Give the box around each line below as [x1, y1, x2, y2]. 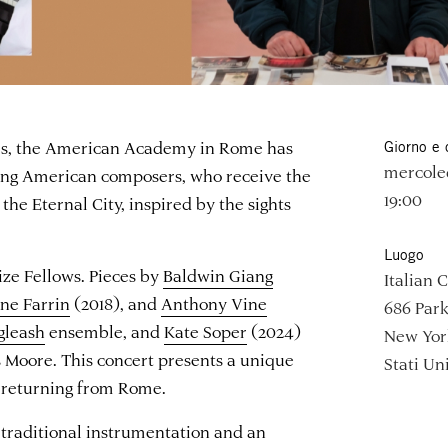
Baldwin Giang [163, 263, 274, 286]
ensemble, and [45, 319, 165, 342]
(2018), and [70, 291, 162, 314]
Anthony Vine [161, 291, 268, 314]
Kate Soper [164, 319, 248, 342]
